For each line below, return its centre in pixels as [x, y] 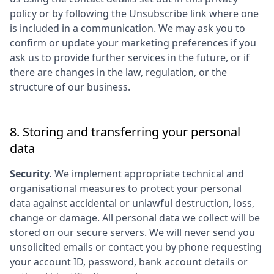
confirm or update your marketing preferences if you [133, 43]
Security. [31, 174]
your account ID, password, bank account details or [129, 262]
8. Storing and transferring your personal [125, 132]
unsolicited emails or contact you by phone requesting [136, 247]
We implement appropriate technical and [148, 174]
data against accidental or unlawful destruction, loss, [132, 203]
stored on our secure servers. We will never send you [132, 232]
